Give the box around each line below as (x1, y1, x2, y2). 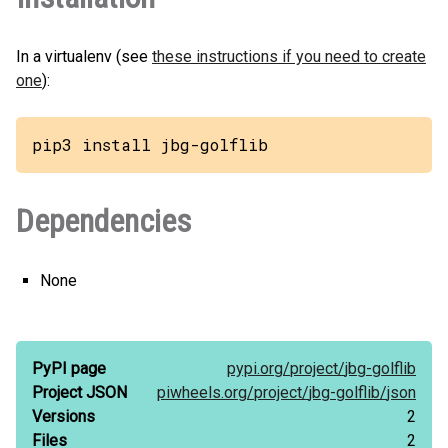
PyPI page (32, 359, 106, 378)
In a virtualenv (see (16, 47, 152, 66)
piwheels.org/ (157, 383, 254, 402)
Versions (32, 407, 95, 426)
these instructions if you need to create (152, 47, 426, 66)
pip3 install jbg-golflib (32, 134, 268, 155)
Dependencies (16, 202, 191, 240)
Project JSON (32, 383, 127, 402)
